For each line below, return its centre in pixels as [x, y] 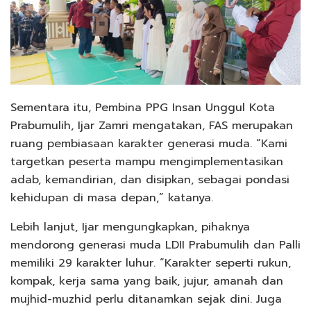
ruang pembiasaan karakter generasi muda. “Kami [149, 143]
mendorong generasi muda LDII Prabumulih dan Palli [155, 245]
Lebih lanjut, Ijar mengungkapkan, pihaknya [130, 227]
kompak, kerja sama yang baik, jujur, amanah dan [147, 281]
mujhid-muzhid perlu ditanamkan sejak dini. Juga [146, 299]
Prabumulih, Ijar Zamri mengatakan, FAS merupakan [152, 125]
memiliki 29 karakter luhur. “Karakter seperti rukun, [151, 263]
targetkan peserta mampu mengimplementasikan [147, 161]
